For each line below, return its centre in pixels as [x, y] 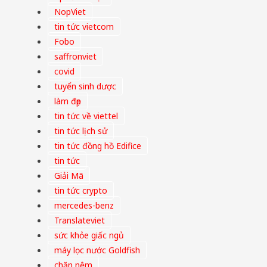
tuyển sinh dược [85, 86]
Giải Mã [69, 176]
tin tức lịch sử [81, 131]
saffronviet [75, 57]
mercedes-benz [84, 206]
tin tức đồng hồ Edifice [98, 146]
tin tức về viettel [86, 116]
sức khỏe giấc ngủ [89, 235]
